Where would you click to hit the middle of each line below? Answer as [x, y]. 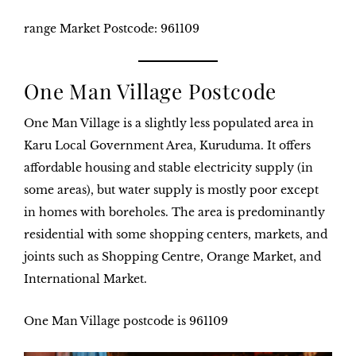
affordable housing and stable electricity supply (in [168, 168]
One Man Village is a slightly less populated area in [169, 124]
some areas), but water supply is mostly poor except [171, 190]
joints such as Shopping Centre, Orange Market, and [172, 257]
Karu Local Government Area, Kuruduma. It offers [167, 146]
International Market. [85, 279]
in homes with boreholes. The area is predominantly [174, 213]
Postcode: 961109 [151, 29]
